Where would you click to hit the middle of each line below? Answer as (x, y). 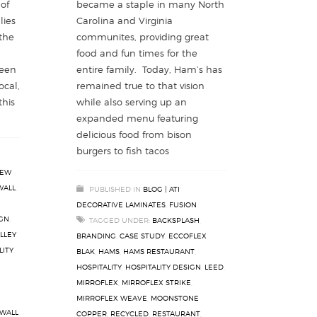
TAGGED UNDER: (120, 220)
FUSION (183, 204)
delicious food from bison (134, 134)
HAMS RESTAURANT (159, 251)
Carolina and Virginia (125, 21)
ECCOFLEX (188, 236)
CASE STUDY (142, 236)
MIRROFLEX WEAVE (112, 298)
